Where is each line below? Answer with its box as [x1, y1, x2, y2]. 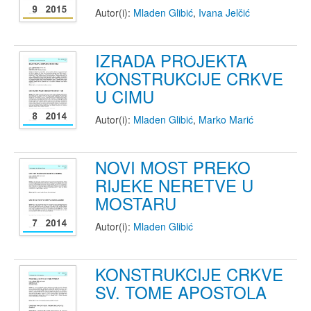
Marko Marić [199, 112, 253, 126]
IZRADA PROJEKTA [95, 48, 247, 72]
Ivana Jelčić [199, 6, 250, 19]
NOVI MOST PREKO [95, 155, 251, 179]
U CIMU [95, 84, 154, 108]
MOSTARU [95, 191, 176, 215]
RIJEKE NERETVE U [95, 173, 253, 197]
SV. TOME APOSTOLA [95, 280, 267, 304]
